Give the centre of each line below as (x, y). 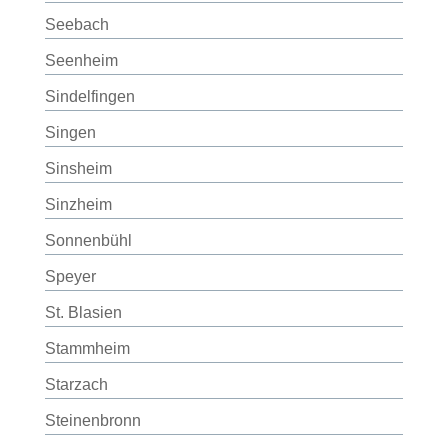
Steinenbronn (92, 420)
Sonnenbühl (88, 240)
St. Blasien (83, 312)
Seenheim (81, 60)
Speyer (70, 276)
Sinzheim (78, 204)
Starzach (76, 384)
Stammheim (87, 348)
